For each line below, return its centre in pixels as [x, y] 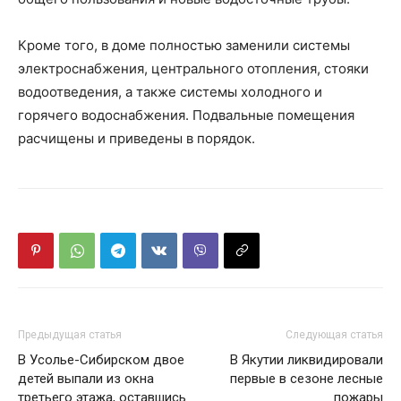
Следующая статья [334, 335]
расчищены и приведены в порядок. [137, 138]
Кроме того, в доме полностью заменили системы [184, 45]
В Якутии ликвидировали [307, 360]
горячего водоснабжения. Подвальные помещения [186, 115]
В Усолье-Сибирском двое [101, 360]
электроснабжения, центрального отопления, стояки [193, 68]
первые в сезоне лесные [307, 379]
